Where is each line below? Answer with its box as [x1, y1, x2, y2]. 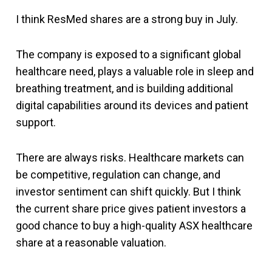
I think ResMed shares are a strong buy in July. [16, 12, 238, 25]
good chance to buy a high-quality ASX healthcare [16, 219, 253, 232]
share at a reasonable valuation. [16, 236, 166, 249]
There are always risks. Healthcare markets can [16, 151, 244, 164]
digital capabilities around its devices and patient [16, 98, 248, 112]
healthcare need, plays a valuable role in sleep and [16, 64, 254, 78]
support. [16, 115, 56, 129]
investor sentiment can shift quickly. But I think [16, 185, 241, 198]
